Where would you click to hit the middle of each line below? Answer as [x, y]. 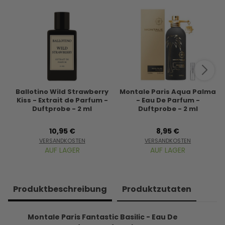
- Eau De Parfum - [168, 100]
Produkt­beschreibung [60, 189]
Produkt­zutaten [156, 189]
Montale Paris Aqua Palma [168, 92]
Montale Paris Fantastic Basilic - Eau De [102, 217]
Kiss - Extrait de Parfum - [62, 100]
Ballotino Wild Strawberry [62, 92]
